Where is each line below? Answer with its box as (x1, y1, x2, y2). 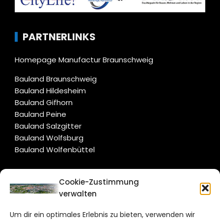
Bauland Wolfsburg (15, 133, 83, 143)
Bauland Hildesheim (15, 85, 86, 96)
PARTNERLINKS (23, 30, 96, 44)
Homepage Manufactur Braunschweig (15, 55, 153, 65)
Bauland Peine (15, 109, 66, 120)
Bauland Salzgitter (15, 121, 82, 132)
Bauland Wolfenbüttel (15, 144, 95, 155)
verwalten (59, 189, 97, 199)
